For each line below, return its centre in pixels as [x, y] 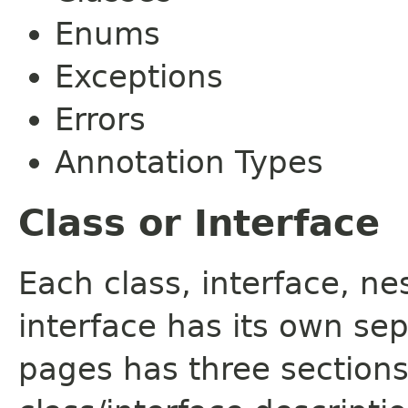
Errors [100, 119]
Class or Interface [199, 223]
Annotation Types [189, 162]
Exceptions [139, 76]
